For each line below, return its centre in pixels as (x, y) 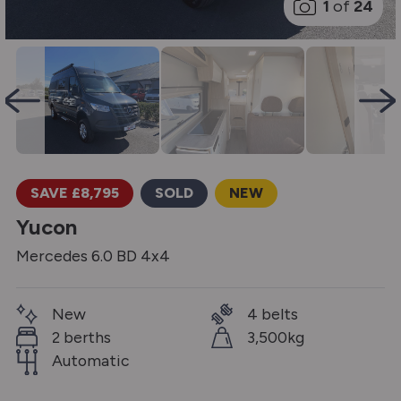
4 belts (272, 314)
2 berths (81, 337)
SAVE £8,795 (75, 193)
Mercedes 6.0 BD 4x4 (93, 256)
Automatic (91, 360)
